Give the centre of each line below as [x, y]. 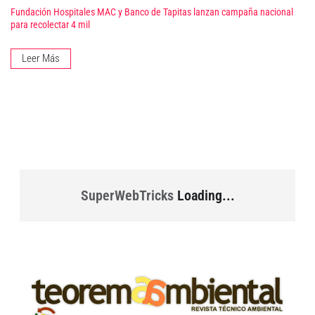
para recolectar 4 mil [50, 25]
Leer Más [41, 59]
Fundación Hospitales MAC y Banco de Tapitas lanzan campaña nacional [152, 13]
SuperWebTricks [127, 196]
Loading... [204, 196]
